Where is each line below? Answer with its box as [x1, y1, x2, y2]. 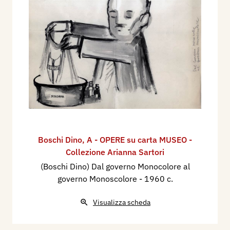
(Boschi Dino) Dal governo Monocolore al [40, 161, 190, 171]
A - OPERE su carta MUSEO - [87, 134, 192, 145]
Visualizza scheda [93, 197, 150, 207]
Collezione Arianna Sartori [66, 146, 164, 157]
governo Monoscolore [57, 173, 139, 184]
